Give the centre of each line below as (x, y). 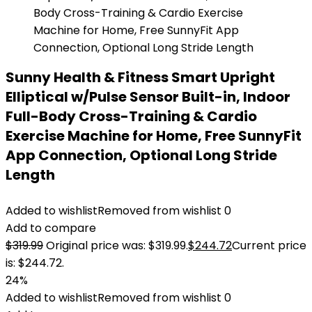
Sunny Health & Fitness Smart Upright (140, 77)
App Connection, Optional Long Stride (141, 155)
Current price (269, 245)
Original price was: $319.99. (117, 245)
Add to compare (51, 228)
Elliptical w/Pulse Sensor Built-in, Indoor (148, 97)
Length (30, 175)
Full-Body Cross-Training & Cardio (131, 116)
